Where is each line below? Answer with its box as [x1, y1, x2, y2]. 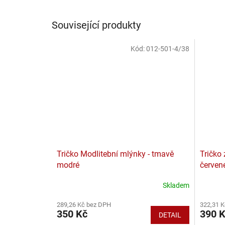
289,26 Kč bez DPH [57, 200, 111, 208]
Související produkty [52, 19, 141, 31]
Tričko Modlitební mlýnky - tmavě [57, 149, 174, 159]
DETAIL [158, 210, 181, 219]
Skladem [162, 181, 189, 190]
